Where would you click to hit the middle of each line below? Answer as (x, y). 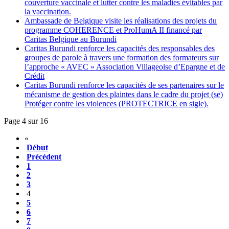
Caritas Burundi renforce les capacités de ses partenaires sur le (124, 85)
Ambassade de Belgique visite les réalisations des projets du (121, 20)
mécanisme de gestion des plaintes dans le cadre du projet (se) (124, 94)
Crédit (35, 76)
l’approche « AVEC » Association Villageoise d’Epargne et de (125, 66)
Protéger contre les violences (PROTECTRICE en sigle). (117, 103)
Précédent (44, 156)
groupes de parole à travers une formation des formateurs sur (122, 57)
